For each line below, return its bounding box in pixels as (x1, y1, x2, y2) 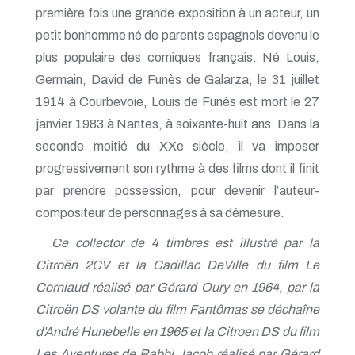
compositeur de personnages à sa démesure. (36, 206, 284, 219)
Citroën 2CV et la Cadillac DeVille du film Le (36, 258, 319, 272)
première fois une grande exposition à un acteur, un (36, 6, 319, 20)
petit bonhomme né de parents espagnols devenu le (36, 29, 319, 42)
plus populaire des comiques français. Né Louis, (36, 51, 319, 64)
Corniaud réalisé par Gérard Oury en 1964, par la (36, 281, 319, 294)
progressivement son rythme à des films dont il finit (36, 162, 319, 175)
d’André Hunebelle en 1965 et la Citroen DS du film (36, 325, 319, 338)
